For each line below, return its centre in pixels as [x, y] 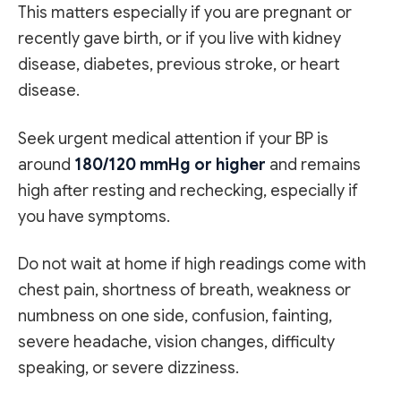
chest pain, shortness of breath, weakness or [184, 290]
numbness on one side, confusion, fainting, [175, 316]
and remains [313, 164]
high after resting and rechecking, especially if [188, 190]
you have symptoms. [94, 216]
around [46, 164]
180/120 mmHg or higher [170, 164]
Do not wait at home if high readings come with [192, 264]
